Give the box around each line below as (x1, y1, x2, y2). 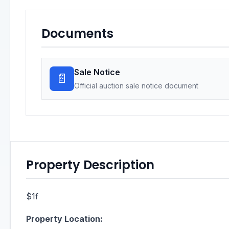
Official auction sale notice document (74, 81, 198, 90)
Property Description (26, 156, 154, 173)
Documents (41, 25, 113, 42)
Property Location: (26, 214, 103, 224)
